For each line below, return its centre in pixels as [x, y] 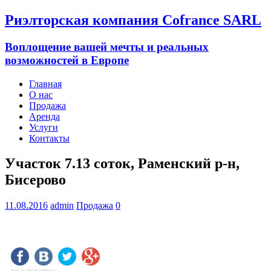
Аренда [44, 116]
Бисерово [35, 180]
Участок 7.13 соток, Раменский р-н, [122, 164]
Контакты [49, 138]
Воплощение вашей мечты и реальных [107, 47]
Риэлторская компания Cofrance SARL [133, 20]
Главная [45, 83]
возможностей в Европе [67, 60]
